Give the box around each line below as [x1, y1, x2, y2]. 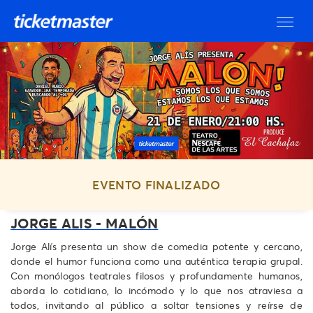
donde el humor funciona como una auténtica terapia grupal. [10, 254, 303, 268]
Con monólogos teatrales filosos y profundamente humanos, [10, 268, 303, 282]
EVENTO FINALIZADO [92, 177, 221, 193]
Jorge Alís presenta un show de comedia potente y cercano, [10, 239, 303, 253]
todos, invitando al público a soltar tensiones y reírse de [10, 298, 303, 312]
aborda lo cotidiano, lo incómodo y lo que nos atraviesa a [10, 283, 303, 297]
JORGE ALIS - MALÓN [10, 214, 159, 232]
